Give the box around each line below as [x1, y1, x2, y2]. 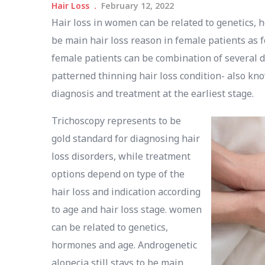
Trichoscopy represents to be [51, 114, 181, 127]
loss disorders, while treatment [51, 150, 190, 163]
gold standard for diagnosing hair [51, 132, 200, 145]
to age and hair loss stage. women [51, 203, 202, 216]
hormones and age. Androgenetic [51, 238, 197, 251]
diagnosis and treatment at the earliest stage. [51, 87, 254, 100]
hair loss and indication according [51, 185, 201, 198]
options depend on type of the [51, 167, 185, 180]
